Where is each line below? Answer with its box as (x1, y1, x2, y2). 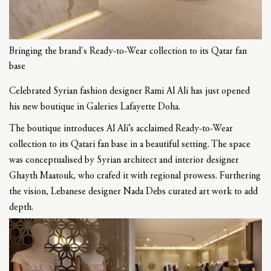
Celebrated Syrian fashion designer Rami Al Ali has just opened (9, 87, 250, 96)
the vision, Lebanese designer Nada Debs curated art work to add (9, 187, 258, 197)
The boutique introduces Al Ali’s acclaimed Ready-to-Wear (9, 124, 233, 134)
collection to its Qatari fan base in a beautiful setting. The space (9, 140, 250, 149)
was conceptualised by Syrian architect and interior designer (9, 155, 239, 165)
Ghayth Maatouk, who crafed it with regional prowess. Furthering (9, 171, 261, 181)
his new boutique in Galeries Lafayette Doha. (9, 102, 180, 112)
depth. (9, 203, 33, 212)
